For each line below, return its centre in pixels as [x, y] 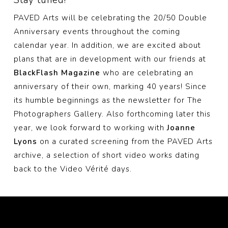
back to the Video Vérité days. [73, 169]
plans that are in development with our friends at [110, 59]
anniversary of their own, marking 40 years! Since [110, 86]
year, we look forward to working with [90, 127]
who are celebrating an [147, 73]
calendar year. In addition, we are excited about [107, 45]
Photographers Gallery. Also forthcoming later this [112, 114]
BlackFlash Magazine [57, 73]
